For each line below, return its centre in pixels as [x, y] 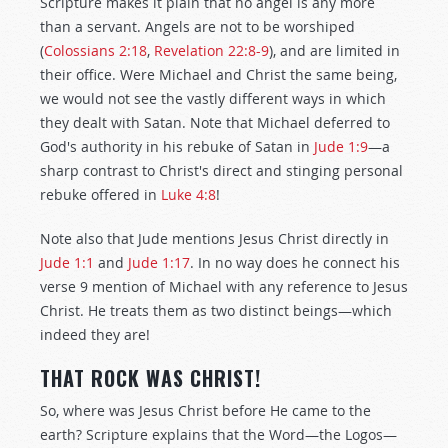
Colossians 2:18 [95, 50]
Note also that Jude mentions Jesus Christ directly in [214, 238]
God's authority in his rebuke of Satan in [177, 146]
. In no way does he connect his [295, 262]
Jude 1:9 [341, 146]
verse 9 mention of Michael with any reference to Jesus [224, 286]
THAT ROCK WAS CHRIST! [150, 378]
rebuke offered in [100, 194]
